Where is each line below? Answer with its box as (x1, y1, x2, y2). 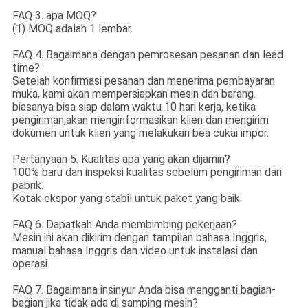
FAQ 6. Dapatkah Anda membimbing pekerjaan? (12, 218, 237, 232)
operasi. (12, 257, 49, 271)
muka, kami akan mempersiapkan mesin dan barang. (12, 87, 256, 101)
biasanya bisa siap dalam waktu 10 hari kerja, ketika (12, 100, 256, 114)
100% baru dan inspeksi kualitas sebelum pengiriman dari (12, 166, 282, 179)
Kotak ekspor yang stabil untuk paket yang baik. (12, 192, 242, 206)
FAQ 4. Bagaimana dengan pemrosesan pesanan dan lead (12, 48, 283, 62)
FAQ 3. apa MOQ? (12, 9, 96, 23)
